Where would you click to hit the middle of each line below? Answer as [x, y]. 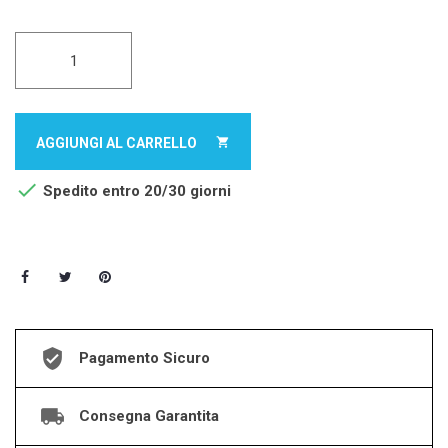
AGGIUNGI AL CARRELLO [118, 143]
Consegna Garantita [149, 415]
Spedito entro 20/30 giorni [135, 191]
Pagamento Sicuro [144, 357]
